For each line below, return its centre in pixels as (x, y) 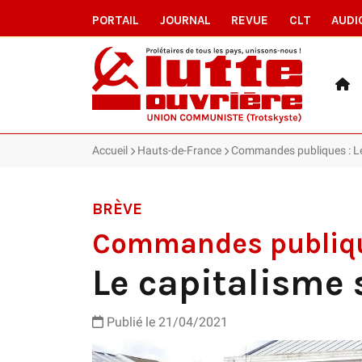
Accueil (110, 150)
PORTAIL (116, 20)
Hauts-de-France (179, 150)
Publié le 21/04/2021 (166, 322)
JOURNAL (185, 20)
